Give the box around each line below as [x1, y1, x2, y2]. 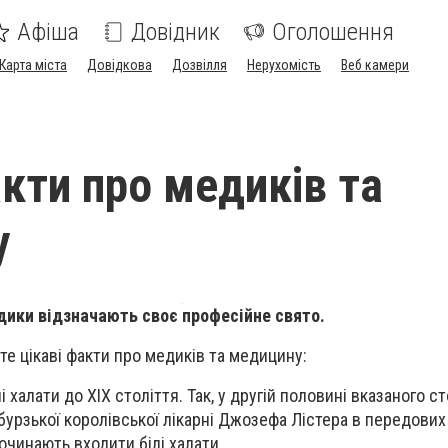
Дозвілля [172, 57, 227, 73]
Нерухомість [247, 57, 321, 73]
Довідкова [87, 57, 152, 73]
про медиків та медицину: [110, 345, 307, 367]
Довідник [131, 18, 220, 46]
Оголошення [272, 18, 394, 46]
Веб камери [341, 57, 409, 73]
